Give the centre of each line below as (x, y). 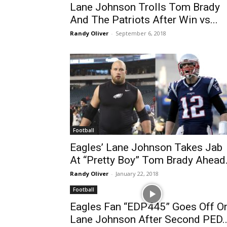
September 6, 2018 (141, 33)
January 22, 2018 (137, 174)
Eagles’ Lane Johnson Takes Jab (146, 147)
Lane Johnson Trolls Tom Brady (145, 7)
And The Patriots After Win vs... (144, 20)
